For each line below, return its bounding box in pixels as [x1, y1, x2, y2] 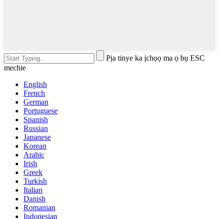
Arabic [23, 150, 44, 159]
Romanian [23, 203, 55, 212]
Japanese [23, 132, 51, 141]
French [23, 88, 45, 97]
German [23, 97, 48, 106]
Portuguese [23, 106, 58, 115]
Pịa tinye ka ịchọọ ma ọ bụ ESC [106, 53, 205, 62]
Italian [23, 185, 43, 194]
